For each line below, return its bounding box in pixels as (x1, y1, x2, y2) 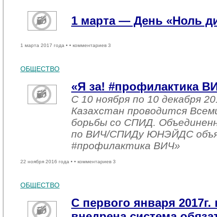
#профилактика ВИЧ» (71, 140, 180, 151)
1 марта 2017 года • (20, 43, 69, 48)
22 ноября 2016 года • (20, 159, 74, 164)
